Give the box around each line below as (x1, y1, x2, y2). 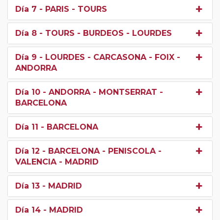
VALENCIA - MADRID (15, 157, 99, 166)
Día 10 (15, 87, 40, 97)
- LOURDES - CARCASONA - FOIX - (37, 52, 180, 62)
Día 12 (15, 146, 40, 156)
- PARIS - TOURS (37, 4, 107, 14)
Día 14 (15, 205, 41, 215)
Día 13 (15, 181, 40, 191)
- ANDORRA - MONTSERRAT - (40, 87, 163, 97)
